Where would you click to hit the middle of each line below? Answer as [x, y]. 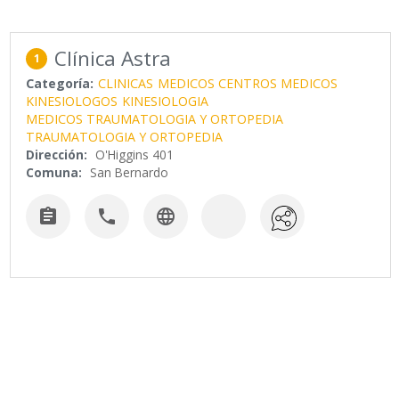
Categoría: [60, 84]
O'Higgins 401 [135, 155]
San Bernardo [130, 173]
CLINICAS [126, 84]
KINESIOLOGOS [72, 102]
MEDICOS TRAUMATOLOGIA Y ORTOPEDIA [155, 119]
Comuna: [54, 173]
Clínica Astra [113, 59]
